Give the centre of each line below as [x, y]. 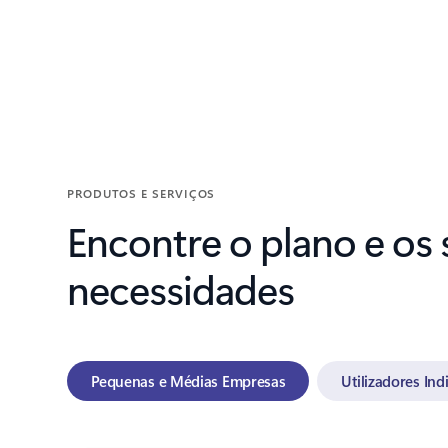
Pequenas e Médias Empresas [188, 380]
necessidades [181, 288]
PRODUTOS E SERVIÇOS [141, 192]
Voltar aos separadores [142, 122]
